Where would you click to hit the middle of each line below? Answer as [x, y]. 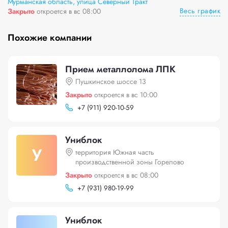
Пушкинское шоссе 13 [111, 81]
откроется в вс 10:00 [126, 95]
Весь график [200, 11]
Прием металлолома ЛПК [120, 69]
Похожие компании [50, 38]
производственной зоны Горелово [130, 162]
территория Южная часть [115, 152]
